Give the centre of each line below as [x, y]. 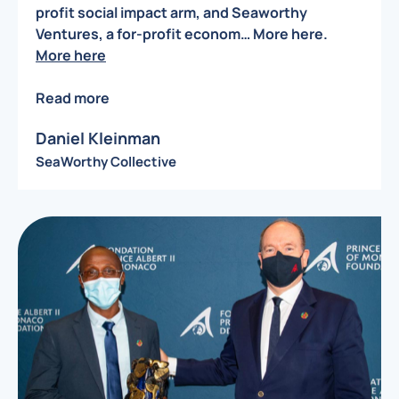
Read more [73, 98]
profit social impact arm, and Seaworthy [171, 13]
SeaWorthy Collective [106, 161]
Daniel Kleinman [98, 138]
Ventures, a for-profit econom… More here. [182, 34]
